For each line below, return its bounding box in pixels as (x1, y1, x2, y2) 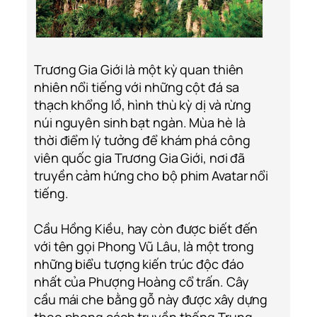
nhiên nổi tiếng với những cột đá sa (34, 79, 239, 96)
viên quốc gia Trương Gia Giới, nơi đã (34, 149, 246, 167)
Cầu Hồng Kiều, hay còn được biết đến (34, 220, 258, 238)
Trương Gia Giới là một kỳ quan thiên (34, 61, 244, 79)
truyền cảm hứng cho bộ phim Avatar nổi (34, 167, 269, 185)
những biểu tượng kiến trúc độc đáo (34, 255, 244, 273)
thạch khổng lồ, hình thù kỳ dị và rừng (34, 96, 252, 114)
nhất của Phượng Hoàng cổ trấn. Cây (34, 273, 249, 291)
